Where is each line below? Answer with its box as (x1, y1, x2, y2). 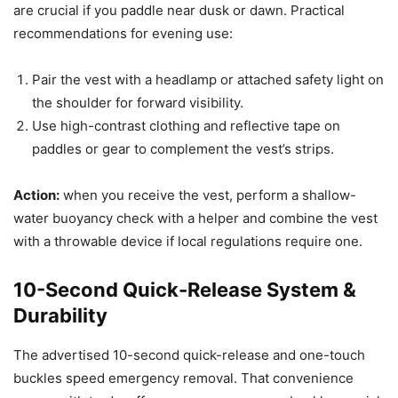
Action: (13, 186, 60, 203)
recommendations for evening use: (13, 24, 233, 42)
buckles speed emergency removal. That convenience (13, 369, 354, 386)
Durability (13, 303, 107, 327)
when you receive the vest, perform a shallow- (60, 186, 356, 203)
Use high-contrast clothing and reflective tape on (32, 116, 340, 134)
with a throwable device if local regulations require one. (13, 232, 362, 250)
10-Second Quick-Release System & (13, 277, 356, 301)
